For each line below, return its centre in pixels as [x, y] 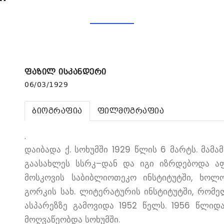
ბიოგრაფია [57, 111]
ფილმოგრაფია [131, 111]
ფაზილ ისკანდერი [65, 72]
